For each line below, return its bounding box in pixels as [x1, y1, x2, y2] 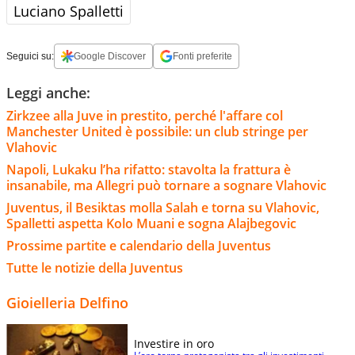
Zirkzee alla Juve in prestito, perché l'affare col [6, 106, 283, 124]
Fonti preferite [173, 50, 232, 62]
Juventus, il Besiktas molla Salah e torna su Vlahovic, [6, 198, 319, 216]
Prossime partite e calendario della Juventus [6, 236, 271, 254]
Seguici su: [6, 50, 54, 62]
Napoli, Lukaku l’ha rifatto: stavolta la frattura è [6, 160, 291, 178]
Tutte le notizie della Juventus [6, 258, 183, 277]
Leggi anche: [6, 82, 90, 102]
